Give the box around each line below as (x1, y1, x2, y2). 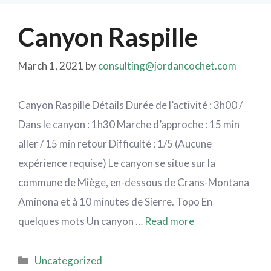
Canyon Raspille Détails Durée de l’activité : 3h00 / (18, 99, 243, 111)
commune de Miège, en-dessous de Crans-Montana (18, 176, 249, 189)
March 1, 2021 (18, 59, 83, 72)
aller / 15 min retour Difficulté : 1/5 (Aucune (18, 137, 212, 150)
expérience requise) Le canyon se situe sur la (18, 157, 215, 169)
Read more (145, 215, 194, 227)
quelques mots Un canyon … (18, 215, 145, 227)
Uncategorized (34, 254, 103, 267)
